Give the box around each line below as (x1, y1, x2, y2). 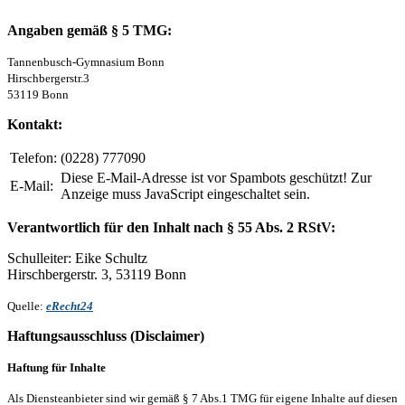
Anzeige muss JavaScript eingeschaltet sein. (61, 185, 310, 202)
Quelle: (7, 298, 46, 313)
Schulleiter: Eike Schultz (7, 250, 147, 266)
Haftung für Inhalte (7, 360, 106, 374)
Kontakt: (7, 116, 62, 132)
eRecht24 (46, 298, 93, 313)
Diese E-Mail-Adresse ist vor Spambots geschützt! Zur (61, 169, 372, 185)
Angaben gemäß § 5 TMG (7, 22, 167, 38)
